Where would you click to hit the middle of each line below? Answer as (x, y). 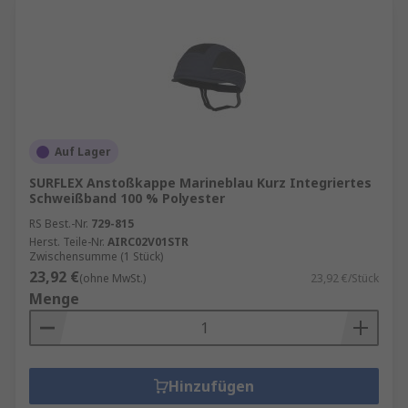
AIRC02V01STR (148, 242)
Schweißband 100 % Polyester (127, 198)
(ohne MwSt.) (112, 278)
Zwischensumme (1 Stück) (96, 256)
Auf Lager (83, 152)
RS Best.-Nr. (59, 224)
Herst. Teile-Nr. (67, 242)
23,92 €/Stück (345, 278)
